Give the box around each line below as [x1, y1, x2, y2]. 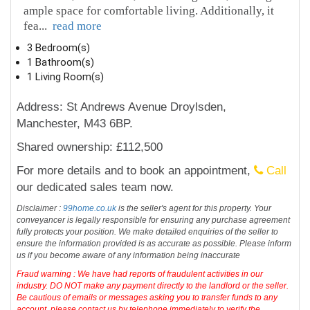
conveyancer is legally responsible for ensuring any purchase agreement [17, 215, 291, 226]
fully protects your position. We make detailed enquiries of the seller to [17, 227, 279, 237]
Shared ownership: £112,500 [17, 140, 163, 154]
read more [53, 19, 102, 33]
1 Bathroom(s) [27, 56, 95, 69]
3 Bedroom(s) [27, 42, 91, 55]
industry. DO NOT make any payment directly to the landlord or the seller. [17, 281, 289, 291]
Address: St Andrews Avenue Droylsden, [17, 100, 227, 114]
